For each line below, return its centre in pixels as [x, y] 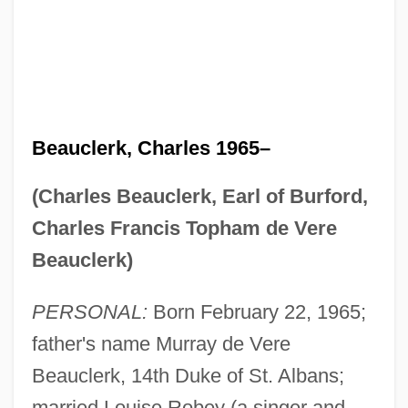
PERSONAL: [89, 311]
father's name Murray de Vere [161, 343]
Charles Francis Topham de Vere [184, 228]
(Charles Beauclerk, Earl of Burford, [199, 196]
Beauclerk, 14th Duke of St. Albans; [188, 375]
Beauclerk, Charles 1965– [151, 148]
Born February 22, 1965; [256, 311]
